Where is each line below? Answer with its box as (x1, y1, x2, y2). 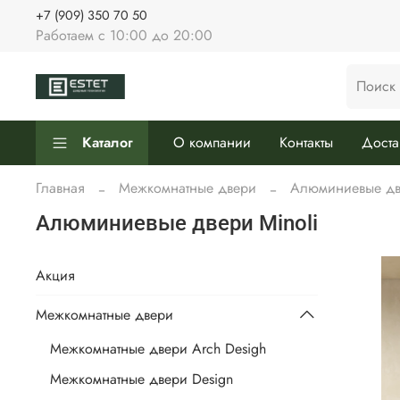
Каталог (82, 132, 133, 154)
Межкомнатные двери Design (50, 369, 233, 390)
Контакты (279, 132, 333, 154)
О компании (173, 132, 251, 154)
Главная (36, 177, 85, 198)
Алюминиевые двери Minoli (36, 211, 318, 237)
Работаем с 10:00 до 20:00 (36, 24, 212, 46)
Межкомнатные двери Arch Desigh (50, 338, 266, 360)
